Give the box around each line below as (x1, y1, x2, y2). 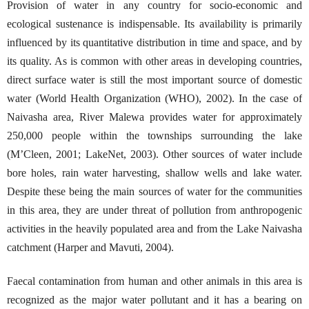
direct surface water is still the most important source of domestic (7, 73, 302, 86)
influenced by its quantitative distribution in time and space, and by (7, 36, 302, 48)
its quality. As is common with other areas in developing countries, (7, 54, 302, 67)
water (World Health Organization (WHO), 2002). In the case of (7, 92, 302, 104)
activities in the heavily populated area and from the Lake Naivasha (7, 222, 302, 235)
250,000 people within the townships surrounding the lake (7, 129, 302, 141)
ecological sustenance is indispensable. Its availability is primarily (7, 17, 302, 30)
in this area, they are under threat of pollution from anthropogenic (7, 203, 302, 216)
